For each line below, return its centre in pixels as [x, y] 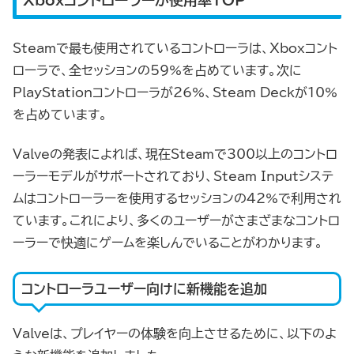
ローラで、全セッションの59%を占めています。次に [157, 71]
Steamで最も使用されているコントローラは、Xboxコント [175, 49]
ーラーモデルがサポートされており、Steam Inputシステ [173, 177]
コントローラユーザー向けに [104, 288]
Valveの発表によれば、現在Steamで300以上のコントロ [175, 154]
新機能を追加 [227, 288]
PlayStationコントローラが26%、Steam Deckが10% [175, 93]
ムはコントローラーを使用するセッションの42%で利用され [177, 199]
